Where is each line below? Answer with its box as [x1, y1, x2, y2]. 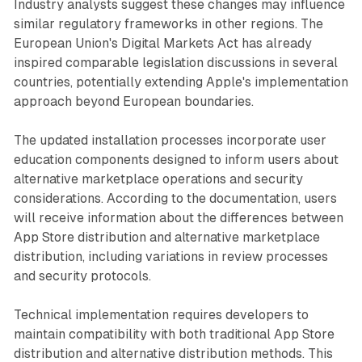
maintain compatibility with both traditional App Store [13, 326, 335, 343]
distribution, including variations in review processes [13, 249, 328, 265]
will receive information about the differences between [13, 210, 343, 226]
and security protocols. [13, 268, 151, 284]
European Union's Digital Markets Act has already [13, 36, 312, 52]
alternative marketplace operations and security [13, 171, 303, 187]
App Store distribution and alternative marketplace [13, 229, 320, 246]
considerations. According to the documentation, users [13, 191, 337, 207]
